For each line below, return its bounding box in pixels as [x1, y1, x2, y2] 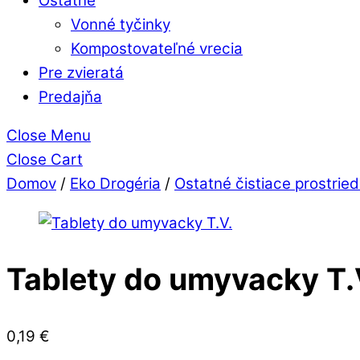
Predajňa [39, 87, 102, 106]
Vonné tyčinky [71, 14, 170, 34]
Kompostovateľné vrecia [71, 39, 243, 58]
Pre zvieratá [39, 63, 124, 82]
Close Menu [6, 126, 91, 145]
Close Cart [6, 150, 83, 170]
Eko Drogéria [70, 174, 161, 194]
